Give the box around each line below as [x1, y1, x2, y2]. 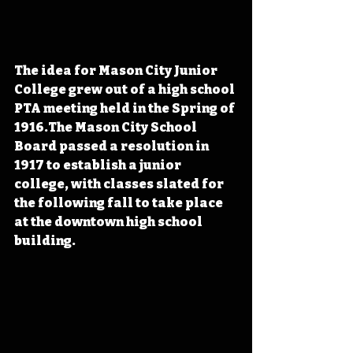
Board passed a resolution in [14, 139, 211, 154]
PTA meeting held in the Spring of [14, 101, 237, 117]
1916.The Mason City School [14, 120, 199, 136]
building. [14, 233, 76, 249]
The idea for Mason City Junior [14, 63, 220, 79]
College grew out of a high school [14, 82, 237, 98]
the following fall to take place [14, 195, 225, 211]
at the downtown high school [14, 214, 205, 230]
